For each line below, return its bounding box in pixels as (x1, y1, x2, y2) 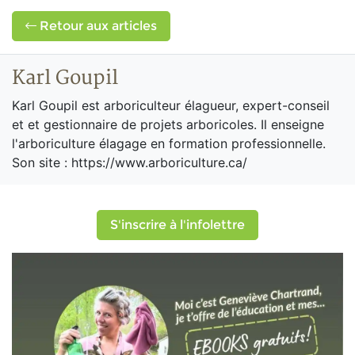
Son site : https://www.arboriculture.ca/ (12, 155, 247, 170)
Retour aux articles (36, 18, 157, 33)
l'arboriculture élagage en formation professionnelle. (12, 136, 326, 151)
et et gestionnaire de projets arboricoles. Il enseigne (12, 116, 324, 132)
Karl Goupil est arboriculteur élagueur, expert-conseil (12, 97, 330, 113)
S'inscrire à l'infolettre (110, 217, 245, 232)
